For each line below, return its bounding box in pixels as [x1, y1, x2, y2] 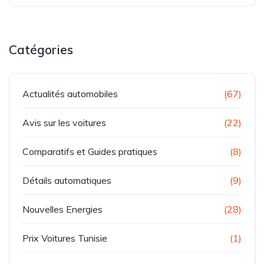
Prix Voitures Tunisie [22, 232, 107, 244]
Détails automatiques [22, 174, 111, 186]
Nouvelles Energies [22, 203, 103, 215]
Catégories [9, 42, 73, 57]
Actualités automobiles [22, 88, 118, 100]
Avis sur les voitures [22, 117, 106, 128]
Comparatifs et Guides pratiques [22, 146, 157, 157]
